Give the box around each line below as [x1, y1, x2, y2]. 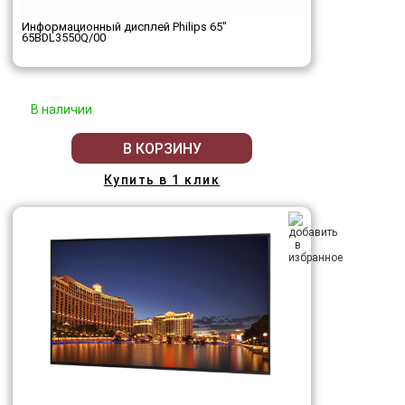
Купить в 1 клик [103, 173, 221, 188]
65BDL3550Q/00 [22, 31, 106, 45]
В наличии [31, 102, 92, 118]
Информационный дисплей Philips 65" [22, 20, 227, 34]
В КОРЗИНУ [122, 139, 202, 157]
